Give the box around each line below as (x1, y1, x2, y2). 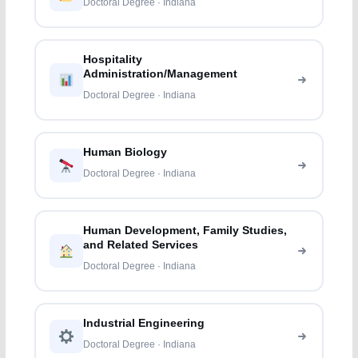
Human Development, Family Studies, (83, 225, 288, 237)
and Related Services (83, 239, 199, 252)
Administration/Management (83, 68, 238, 81)
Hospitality (83, 54, 143, 66)
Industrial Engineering (83, 317, 205, 330)
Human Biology (83, 146, 168, 159)
